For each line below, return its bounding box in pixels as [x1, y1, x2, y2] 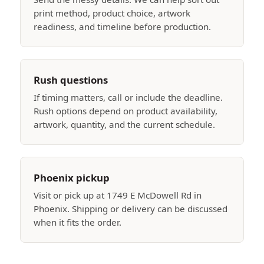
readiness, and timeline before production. [34, 21, 211, 32]
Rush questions [34, 73, 108, 87]
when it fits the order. [34, 216, 121, 228]
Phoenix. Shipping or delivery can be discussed [34, 203, 227, 214]
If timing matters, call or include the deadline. [34, 91, 223, 103]
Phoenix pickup [34, 171, 110, 184]
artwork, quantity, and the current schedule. [34, 118, 215, 130]
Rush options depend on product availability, [34, 105, 217, 117]
